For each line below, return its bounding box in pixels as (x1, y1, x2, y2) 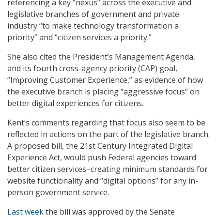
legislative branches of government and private (7, 9, 179, 20)
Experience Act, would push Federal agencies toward (7, 152, 196, 163)
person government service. (7, 187, 109, 198)
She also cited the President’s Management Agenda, (7, 51, 195, 62)
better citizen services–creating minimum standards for (7, 164, 208, 175)
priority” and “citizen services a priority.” (7, 32, 152, 43)
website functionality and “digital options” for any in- (7, 175, 198, 186)
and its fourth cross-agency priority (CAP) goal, (7, 63, 177, 74)
